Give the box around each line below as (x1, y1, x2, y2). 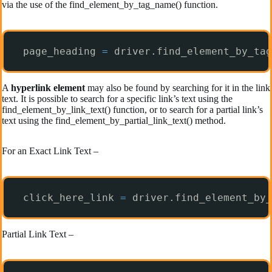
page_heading (23, 46, 102, 58)
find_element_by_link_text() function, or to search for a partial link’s (2, 104, 263, 115)
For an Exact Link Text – (2, 146, 98, 157)
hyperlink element (11, 83, 87, 93)
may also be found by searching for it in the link (87, 83, 270, 93)
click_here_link (23, 192, 120, 204)
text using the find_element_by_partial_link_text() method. (2, 115, 226, 126)
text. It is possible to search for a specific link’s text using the (2, 93, 233, 104)
